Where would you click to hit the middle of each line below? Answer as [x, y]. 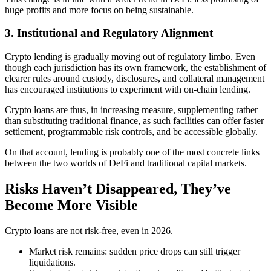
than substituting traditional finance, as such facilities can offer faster [134, 120]
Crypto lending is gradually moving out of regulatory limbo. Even [130, 56]
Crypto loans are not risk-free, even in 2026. [89, 230]
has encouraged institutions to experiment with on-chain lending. [128, 89]
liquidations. [52, 262]
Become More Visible [71, 205]
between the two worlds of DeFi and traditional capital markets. [126, 163]
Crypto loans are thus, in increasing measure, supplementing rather [131, 109]
